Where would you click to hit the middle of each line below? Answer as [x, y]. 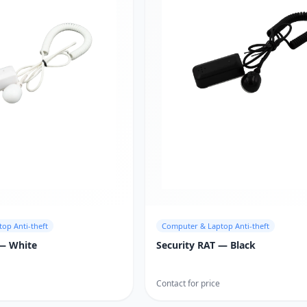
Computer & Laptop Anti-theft [215, 226]
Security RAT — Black [206, 245]
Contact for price [188, 284]
